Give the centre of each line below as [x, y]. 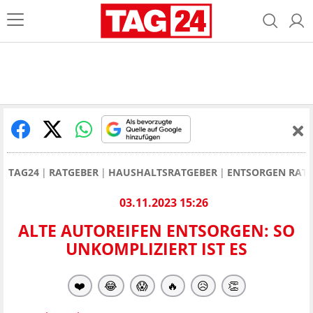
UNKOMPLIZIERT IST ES [156, 249]
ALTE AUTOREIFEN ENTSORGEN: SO [156, 231]
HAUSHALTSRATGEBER [163, 172]
